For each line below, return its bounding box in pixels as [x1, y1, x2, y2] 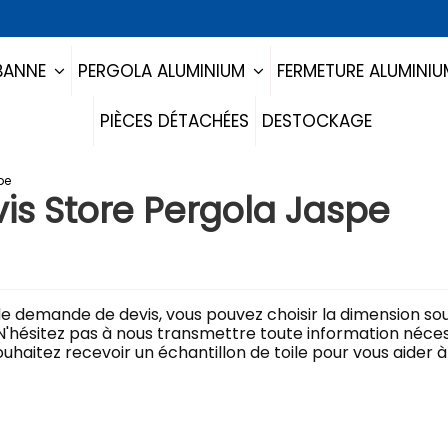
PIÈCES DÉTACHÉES [99, 108, 249, 133]
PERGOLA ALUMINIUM [78, 59, 251, 84]
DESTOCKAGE [261, 108, 372, 133]
